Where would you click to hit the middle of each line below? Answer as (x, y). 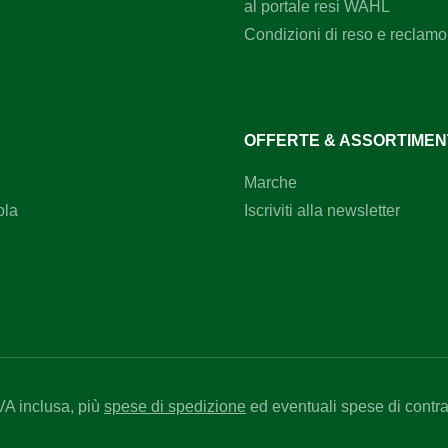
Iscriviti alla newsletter (322, 210)
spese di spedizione (175, 406)
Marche (270, 182)
